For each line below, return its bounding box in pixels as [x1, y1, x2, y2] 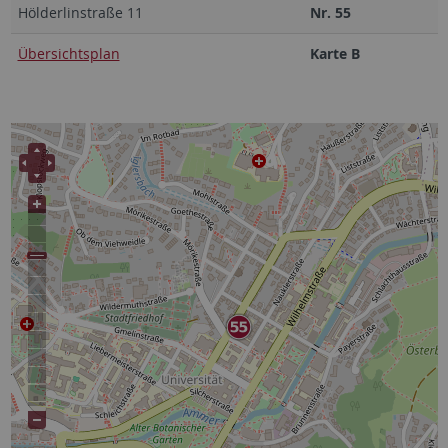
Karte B [309, 44, 360, 63]
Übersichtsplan [17, 44, 120, 63]
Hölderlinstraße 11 [17, 3, 143, 22]
